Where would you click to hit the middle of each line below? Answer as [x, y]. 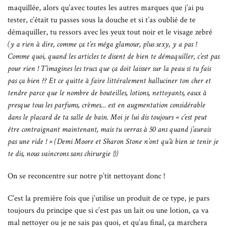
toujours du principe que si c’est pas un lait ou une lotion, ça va [108, 211]
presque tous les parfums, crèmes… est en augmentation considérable [106, 105]
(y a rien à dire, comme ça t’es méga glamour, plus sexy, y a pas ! [102, 45]
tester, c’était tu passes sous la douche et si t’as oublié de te [102, 20]
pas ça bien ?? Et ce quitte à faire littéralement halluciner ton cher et [109, 81]
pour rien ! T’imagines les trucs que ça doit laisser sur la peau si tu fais [109, 69]
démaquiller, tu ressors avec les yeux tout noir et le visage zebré [110, 32]
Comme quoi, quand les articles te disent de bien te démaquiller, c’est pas [113, 57]
